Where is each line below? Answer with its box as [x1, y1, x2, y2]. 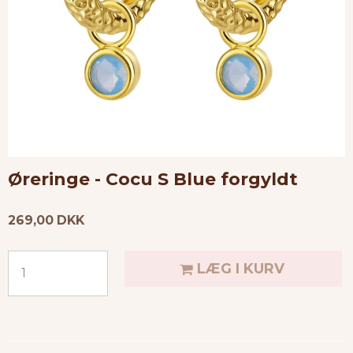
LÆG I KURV [196, 259, 284, 277]
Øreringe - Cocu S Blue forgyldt [8, 168, 298, 189]
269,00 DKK [8, 213, 84, 229]
